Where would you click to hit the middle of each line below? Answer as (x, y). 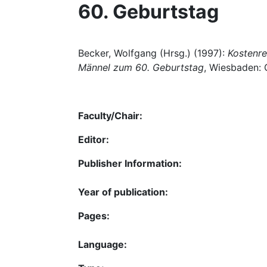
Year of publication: (123, 192)
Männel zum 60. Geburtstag (141, 67)
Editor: (94, 139)
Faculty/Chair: (110, 115)
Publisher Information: (130, 163)
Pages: (94, 215)
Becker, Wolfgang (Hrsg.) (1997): (153, 53)
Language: (103, 244)
